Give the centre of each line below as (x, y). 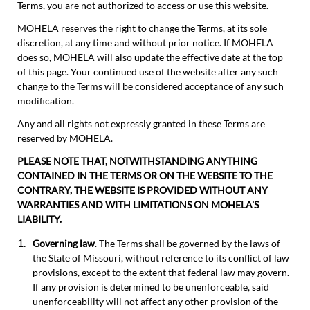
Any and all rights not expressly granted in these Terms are (141, 124)
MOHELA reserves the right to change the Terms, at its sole (142, 28)
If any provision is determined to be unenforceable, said (151, 287)
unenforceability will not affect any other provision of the (155, 301)
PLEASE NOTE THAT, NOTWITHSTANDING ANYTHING (137, 161)
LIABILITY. (39, 219)
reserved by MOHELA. (65, 138)
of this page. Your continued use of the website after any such (148, 72)
